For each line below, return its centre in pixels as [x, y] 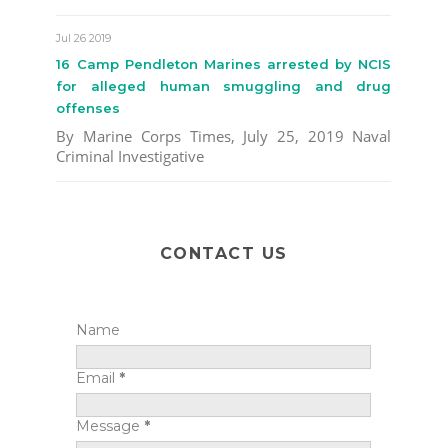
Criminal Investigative [130, 155]
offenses [88, 107]
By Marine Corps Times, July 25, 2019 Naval [224, 135]
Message [110, 425]
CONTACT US [223, 253]
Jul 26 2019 [84, 37]
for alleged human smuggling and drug [224, 85]
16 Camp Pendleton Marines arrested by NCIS [224, 63]
